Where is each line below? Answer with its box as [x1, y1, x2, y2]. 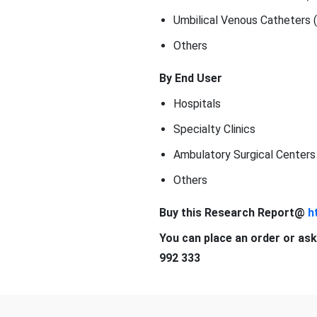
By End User [158, 71, 222, 85]
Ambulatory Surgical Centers [173, 148, 316, 161]
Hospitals [173, 97, 221, 110]
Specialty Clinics [173, 122, 255, 136]
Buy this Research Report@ [158, 206, 308, 219]
